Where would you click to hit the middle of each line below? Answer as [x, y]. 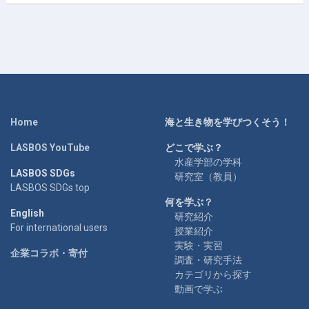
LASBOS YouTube [50, 147]
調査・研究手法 [208, 260]
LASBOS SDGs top [50, 187]
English [27, 213]
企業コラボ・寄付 [49, 253]
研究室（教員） [208, 176]
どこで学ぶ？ [194, 147]
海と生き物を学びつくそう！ [228, 122]
